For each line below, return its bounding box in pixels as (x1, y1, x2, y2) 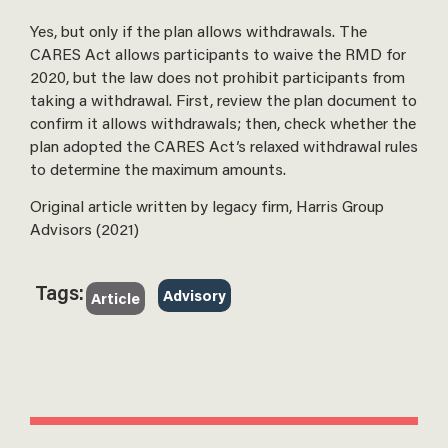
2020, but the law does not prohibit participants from (30, 65, 405, 87)
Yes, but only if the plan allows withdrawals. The (30, 19, 367, 41)
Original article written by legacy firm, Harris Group (30, 195, 384, 217)
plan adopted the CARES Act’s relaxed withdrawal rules (30, 134, 418, 156)
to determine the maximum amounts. (30, 157, 286, 179)
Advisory (162, 285, 226, 306)
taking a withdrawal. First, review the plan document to (30, 88, 417, 110)
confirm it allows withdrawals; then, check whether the (30, 111, 416, 133)
